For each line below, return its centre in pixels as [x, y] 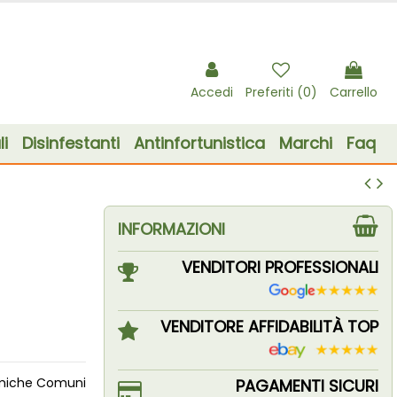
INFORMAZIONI [171, 229]
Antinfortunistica [199, 143]
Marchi [305, 143]
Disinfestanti [70, 143]
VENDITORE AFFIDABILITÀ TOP [269, 327]
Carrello [354, 92]
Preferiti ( [274, 92]
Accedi [212, 92]
